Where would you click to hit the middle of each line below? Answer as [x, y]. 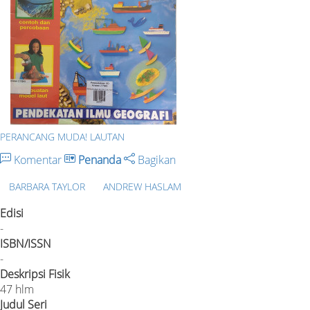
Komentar [38, 160]
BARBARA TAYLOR [47, 186]
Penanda [100, 160]
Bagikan [155, 160]
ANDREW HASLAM [142, 186]
